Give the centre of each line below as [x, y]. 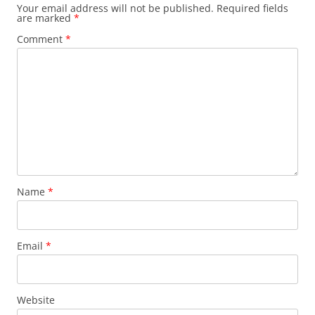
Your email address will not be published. [115, 8]
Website [36, 300]
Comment [41, 39]
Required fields [252, 8]
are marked [45, 18]
